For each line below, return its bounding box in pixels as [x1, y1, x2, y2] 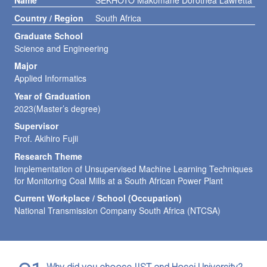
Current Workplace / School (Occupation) [14, 191, 182, 204]
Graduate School [14, 30, 83, 42]
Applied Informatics [14, 72, 86, 85]
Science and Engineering [14, 42, 108, 54]
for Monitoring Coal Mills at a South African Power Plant [14, 174, 223, 187]
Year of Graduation [14, 89, 91, 102]
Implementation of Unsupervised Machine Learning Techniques [14, 162, 253, 175]
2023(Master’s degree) [14, 102, 101, 114]
